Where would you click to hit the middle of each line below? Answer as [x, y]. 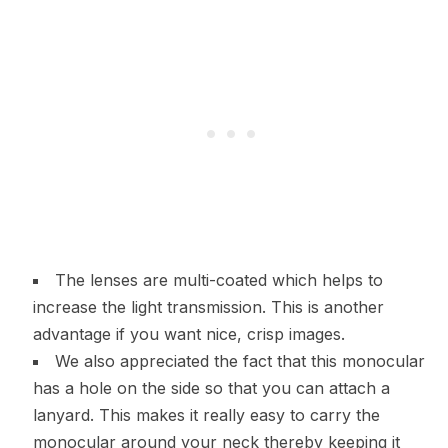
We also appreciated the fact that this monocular [239, 361]
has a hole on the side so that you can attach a [211, 388]
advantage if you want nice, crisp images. [188, 334]
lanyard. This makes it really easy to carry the [206, 415]
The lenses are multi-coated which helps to [218, 280]
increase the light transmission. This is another [208, 307]
